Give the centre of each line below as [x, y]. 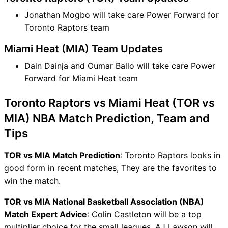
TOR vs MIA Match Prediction [62, 155]
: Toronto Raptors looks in [170, 155]
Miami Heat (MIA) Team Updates [83, 49]
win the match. [32, 180]
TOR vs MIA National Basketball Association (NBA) [104, 201]
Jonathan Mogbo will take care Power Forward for [122, 15]
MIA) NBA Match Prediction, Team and [107, 118]
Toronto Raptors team [67, 27]
